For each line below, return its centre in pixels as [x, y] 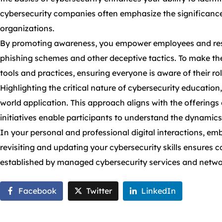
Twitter [99, 191]
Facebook [37, 191]
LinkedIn [159, 191]
